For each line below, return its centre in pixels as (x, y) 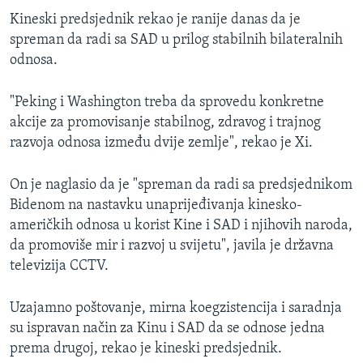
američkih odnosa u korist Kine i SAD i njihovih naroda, (181, 226)
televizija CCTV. (59, 267)
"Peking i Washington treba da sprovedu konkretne (167, 103)
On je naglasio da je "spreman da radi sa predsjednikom (181, 186)
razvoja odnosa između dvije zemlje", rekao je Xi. (161, 143)
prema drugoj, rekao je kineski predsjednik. (146, 349)
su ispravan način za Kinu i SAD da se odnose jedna (167, 329)
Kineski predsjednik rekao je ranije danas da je (155, 20)
